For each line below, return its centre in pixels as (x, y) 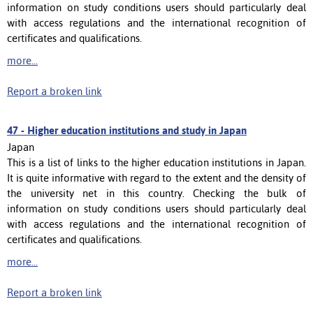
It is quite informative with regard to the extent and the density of (156, 177)
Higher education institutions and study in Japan (137, 130)
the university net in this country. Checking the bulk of (156, 193)
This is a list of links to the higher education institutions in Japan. (156, 162)
